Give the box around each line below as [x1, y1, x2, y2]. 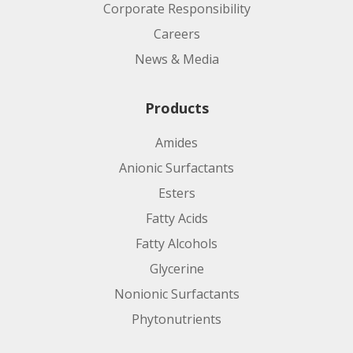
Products [144, 98, 209, 117]
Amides [155, 133, 198, 151]
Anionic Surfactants [119, 158, 234, 176]
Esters [158, 184, 195, 202]
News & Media [134, 50, 219, 68]
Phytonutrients [132, 310, 221, 328]
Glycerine [149, 259, 204, 277]
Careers [153, 24, 200, 43]
